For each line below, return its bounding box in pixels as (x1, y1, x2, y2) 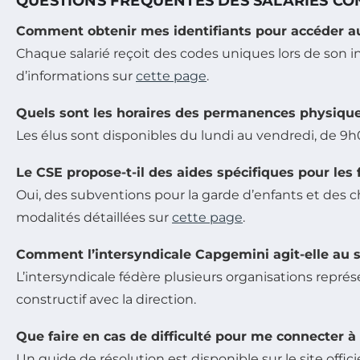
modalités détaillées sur (16, 209, 172, 225)
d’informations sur (16, 67, 136, 84)
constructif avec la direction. (16, 291, 196, 307)
